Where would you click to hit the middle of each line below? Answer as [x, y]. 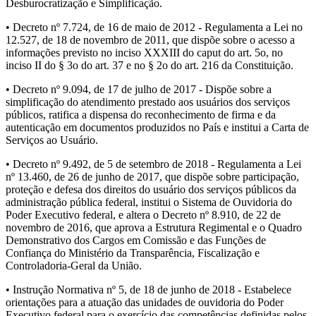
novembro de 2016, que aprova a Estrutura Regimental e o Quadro [154, 228]
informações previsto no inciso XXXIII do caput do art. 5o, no [144, 53]
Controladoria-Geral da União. [74, 266]
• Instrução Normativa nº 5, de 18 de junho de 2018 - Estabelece [148, 290]
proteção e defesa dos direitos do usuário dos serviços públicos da [151, 190]
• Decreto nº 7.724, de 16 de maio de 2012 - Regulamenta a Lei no [154, 28]
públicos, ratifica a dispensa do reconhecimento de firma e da [141, 115]
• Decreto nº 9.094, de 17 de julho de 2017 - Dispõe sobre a [139, 90]
